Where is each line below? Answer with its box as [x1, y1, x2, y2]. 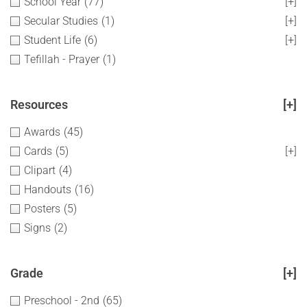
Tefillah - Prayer [24, 53, 99, 66]
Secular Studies [24, 14, 98, 27]
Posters [24, 202, 60, 215]
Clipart [24, 164, 56, 177]
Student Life [24, 34, 81, 47]
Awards [24, 125, 60, 138]
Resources [10, 97, 68, 112]
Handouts [24, 183, 71, 196]
